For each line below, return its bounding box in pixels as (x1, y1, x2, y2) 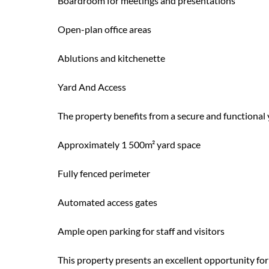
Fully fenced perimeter (58, 168, 150, 179)
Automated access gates (58, 196, 157, 208)
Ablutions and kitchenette (58, 52, 165, 64)
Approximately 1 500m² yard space (58, 139, 201, 150)
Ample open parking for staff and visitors (58, 225, 225, 237)
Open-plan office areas (58, 23, 151, 35)
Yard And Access (58, 81, 126, 92)
